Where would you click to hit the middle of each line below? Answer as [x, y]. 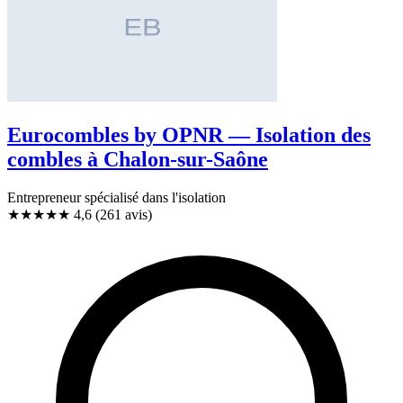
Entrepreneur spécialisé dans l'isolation [116, 197]
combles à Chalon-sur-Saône [138, 159]
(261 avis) [124, 214]
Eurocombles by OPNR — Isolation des [189, 134]
